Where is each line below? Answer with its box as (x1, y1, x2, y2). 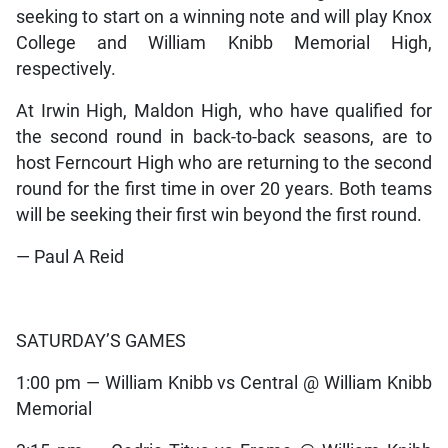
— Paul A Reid (15, 246, 124, 267)
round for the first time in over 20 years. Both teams (15, 178, 433, 199)
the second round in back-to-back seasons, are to (15, 126, 433, 147)
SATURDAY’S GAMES (15, 330, 186, 351)
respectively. (15, 58, 116, 79)
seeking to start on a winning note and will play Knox (15, 6, 433, 27)
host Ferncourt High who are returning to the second (15, 152, 433, 173)
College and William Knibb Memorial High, (15, 32, 433, 53)
